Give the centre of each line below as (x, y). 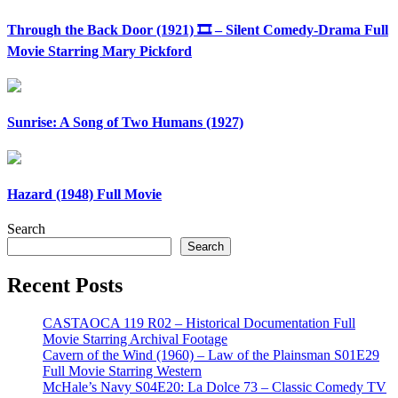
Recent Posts (65, 286)
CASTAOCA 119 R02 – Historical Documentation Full (199, 323)
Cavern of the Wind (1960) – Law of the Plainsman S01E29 (211, 355)
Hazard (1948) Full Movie (84, 194)
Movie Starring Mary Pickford (99, 51)
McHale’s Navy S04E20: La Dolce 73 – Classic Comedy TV (215, 387)
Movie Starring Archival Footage (135, 339)
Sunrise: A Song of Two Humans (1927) (125, 123)
